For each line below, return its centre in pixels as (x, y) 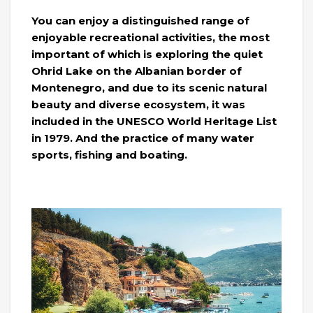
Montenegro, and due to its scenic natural (149, 87)
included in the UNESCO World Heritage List (154, 121)
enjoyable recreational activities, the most (151, 37)
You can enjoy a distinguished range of (140, 20)
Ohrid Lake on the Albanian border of (137, 71)
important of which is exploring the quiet (147, 54)
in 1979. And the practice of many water (143, 138)
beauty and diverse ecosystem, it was (138, 104)
